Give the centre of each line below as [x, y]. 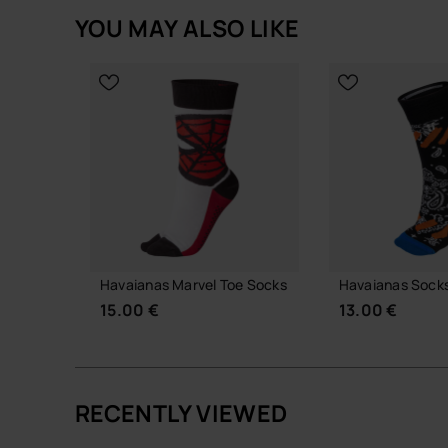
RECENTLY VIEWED [181, 412]
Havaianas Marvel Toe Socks [193, 284]
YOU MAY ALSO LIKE [187, 28]
